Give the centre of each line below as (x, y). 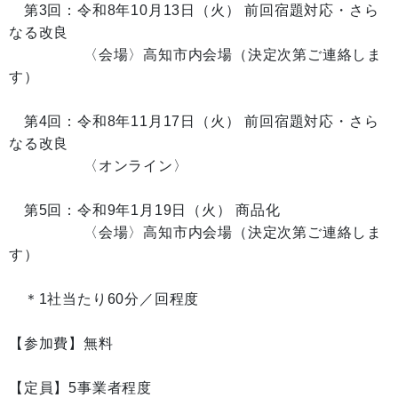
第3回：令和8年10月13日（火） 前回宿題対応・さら (194, 10)
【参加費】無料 (61, 343)
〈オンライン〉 (99, 166)
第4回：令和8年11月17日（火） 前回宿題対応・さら (194, 121)
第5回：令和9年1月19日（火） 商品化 (145, 210)
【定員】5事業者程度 (80, 388)
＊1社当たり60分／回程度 (104, 299)
